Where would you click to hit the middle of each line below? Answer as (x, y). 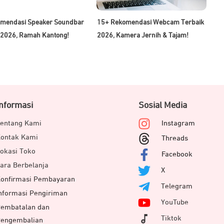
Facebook (177, 154)
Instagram (178, 123)
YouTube (175, 202)
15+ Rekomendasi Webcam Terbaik (151, 22)
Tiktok (171, 218)
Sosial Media (163, 105)
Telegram (177, 186)
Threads (175, 138)
